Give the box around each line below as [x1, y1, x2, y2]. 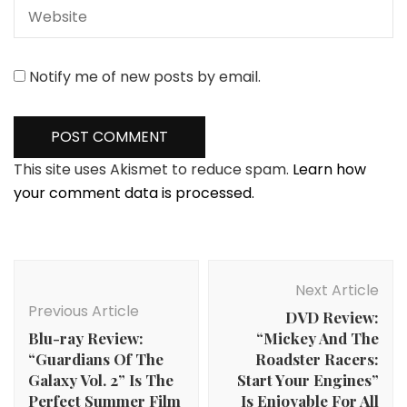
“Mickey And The [256, 328, 379, 348]
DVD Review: [285, 307, 379, 327]
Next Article [295, 280, 379, 301]
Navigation [13, 279, 140, 309]
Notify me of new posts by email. [29, 66, 261, 87]
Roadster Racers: [255, 349, 379, 369]
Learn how [293, 159, 366, 180]
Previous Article [28, 301, 139, 322]
